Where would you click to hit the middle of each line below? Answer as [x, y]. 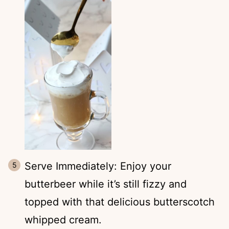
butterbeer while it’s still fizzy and [106, 184]
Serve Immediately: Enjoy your [98, 166]
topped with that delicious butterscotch [120, 202]
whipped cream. [63, 220]
